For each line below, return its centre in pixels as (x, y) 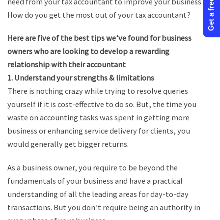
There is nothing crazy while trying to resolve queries (98, 91)
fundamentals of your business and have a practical (95, 180)
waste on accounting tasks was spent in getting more (98, 118)
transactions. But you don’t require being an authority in (104, 207)
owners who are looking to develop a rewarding (88, 51)
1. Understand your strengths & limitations (81, 78)
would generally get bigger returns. (68, 144)
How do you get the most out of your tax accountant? (99, 14)
